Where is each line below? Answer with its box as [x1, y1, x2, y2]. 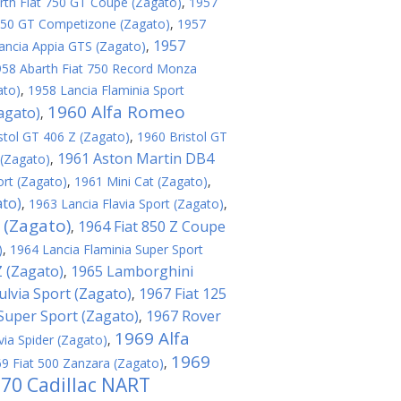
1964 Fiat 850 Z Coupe [78, 217, 226, 236]
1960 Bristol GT [137, 128, 227, 145]
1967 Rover [146, 306, 221, 326]
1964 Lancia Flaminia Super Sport [10, 241, 203, 258]
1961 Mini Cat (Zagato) [74, 173, 208, 190]
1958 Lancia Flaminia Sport [28, 81, 184, 98]
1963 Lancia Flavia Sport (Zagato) [29, 195, 224, 212]
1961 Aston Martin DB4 [57, 149, 214, 168]
